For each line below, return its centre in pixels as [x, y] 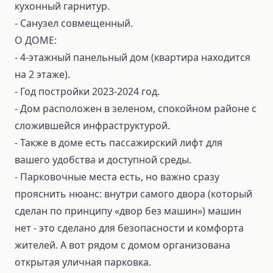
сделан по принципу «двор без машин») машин [128, 211]
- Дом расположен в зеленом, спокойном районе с [136, 108]
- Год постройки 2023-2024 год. [87, 91]
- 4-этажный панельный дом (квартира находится [133, 57]
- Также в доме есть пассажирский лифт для [119, 143]
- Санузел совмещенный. [74, 23]
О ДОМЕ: [36, 40]
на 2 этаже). [42, 74]
